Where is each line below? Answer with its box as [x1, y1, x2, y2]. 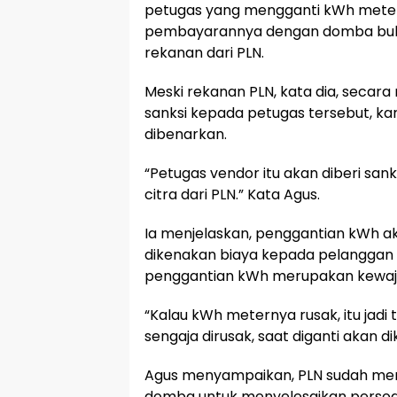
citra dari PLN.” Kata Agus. [144, 184, 320, 205]
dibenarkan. [144, 124, 227, 144]
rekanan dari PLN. [144, 43, 264, 63]
